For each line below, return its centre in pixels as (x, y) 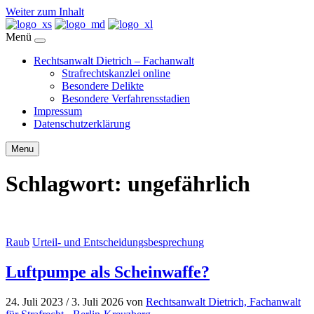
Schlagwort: (67, 184)
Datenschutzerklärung (82, 124)
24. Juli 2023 (34, 301)
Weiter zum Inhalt (45, 12)
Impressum (58, 111)
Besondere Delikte (103, 86)
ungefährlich (189, 184)
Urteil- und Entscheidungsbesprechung (118, 242)
